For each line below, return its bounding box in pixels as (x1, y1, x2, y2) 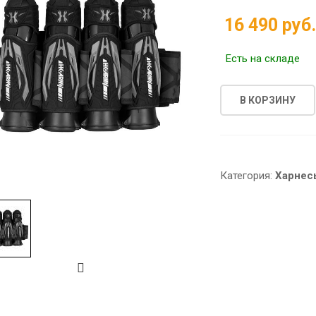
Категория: (220, 169, 276, 183)
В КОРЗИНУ (240, 94, 296, 106)
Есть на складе (226, 52, 300, 66)
